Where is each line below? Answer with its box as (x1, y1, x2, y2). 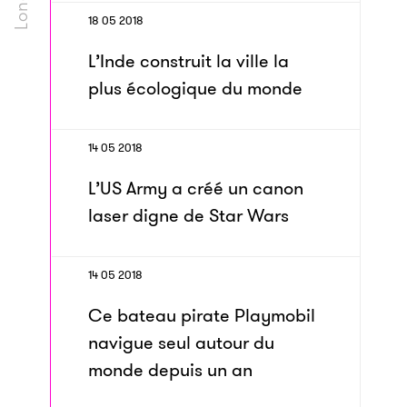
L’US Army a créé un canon (88, 175, 303, 201)
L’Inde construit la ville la (88, 48, 289, 74)
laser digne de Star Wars (88, 203, 289, 228)
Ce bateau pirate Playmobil (88, 303, 315, 328)
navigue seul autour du (88, 330, 274, 355)
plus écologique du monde (88, 75, 303, 101)
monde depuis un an (88, 357, 253, 382)
